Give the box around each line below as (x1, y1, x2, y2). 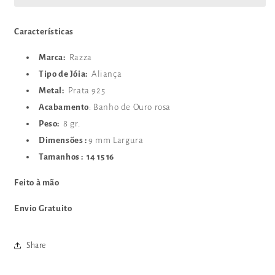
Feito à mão (14, 178, 60, 188)
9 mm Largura (88, 136, 144, 145)
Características (14, 27, 74, 37)
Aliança (89, 69, 122, 79)
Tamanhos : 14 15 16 (39, 152, 114, 162)
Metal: (39, 86, 66, 96)
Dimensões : (39, 136, 89, 145)
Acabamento (39, 103, 89, 112)
